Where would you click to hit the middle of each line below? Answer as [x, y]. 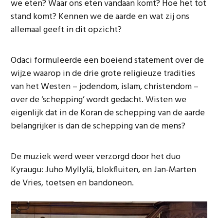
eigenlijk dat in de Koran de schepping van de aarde [108, 113]
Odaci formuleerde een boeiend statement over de [108, 61]
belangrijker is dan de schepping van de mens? [98, 126]
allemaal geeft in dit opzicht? [66, 30]
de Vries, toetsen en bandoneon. [73, 183]
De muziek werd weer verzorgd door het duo [96, 157]
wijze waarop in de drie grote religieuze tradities [103, 74]
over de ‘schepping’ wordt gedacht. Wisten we [99, 100]
